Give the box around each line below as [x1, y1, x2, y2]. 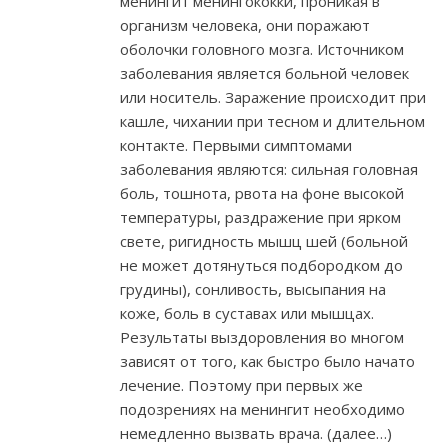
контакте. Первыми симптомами [120, 135, 352, 156]
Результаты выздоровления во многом [120, 327, 404, 348]
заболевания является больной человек [120, 63, 409, 84]
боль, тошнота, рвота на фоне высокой [120, 183, 404, 204]
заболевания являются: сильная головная [120, 159, 418, 180]
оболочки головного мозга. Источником [120, 39, 404, 60]
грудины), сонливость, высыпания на [120, 279, 386, 300]
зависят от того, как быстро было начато [120, 351, 415, 372]
